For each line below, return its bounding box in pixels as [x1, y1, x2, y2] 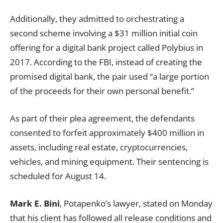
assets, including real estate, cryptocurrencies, [10, 141, 188, 153]
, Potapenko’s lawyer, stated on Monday [60, 198, 213, 209]
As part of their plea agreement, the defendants [10, 112, 195, 124]
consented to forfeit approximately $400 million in [10, 127, 204, 138]
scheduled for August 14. [10, 170, 106, 182]
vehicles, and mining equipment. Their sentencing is [10, 156, 209, 167]
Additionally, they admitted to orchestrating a [10, 13, 184, 24]
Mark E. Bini [10, 198, 60, 209]
